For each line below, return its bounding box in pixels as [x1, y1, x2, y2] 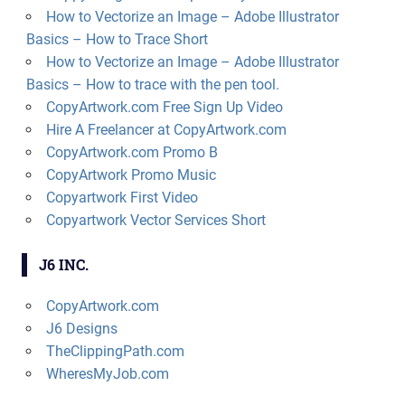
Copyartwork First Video [45, 189, 198, 207]
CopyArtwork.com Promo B [45, 144, 218, 162]
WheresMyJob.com [45, 365, 169, 383]
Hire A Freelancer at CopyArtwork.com [45, 121, 287, 139]
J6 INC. [38, 255, 89, 275]
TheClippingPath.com [45, 343, 184, 361]
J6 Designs [45, 320, 118, 338]
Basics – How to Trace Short [25, 31, 208, 49]
